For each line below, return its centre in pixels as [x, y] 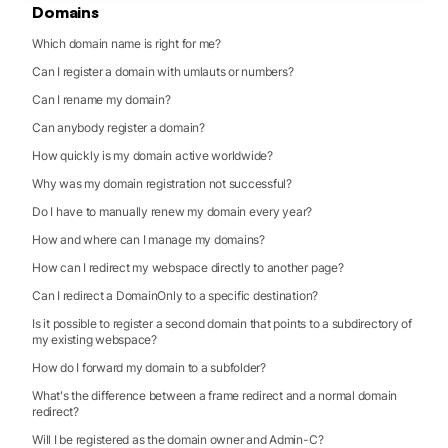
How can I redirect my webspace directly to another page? [188, 268]
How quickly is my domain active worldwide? [152, 156]
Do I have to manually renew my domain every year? [172, 212]
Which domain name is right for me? [126, 44]
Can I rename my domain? [101, 100]
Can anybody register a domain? [118, 128]
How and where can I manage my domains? [148, 240]
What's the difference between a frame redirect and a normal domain [215, 396]
